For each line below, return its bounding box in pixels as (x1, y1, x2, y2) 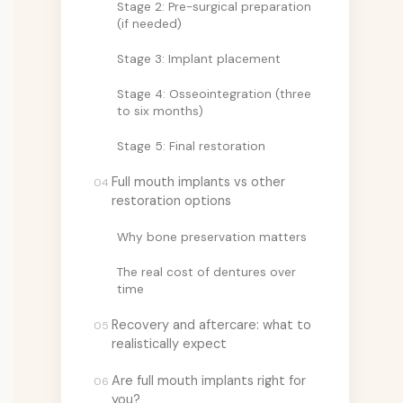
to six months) (117, 103, 203, 119)
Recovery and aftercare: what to (112, 316, 311, 333)
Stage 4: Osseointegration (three (117, 85, 311, 102)
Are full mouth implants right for (112, 372, 306, 389)
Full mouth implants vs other (112, 173, 285, 190)
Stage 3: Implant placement (117, 50, 281, 67)
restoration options (112, 192, 231, 209)
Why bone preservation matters (117, 228, 307, 245)
